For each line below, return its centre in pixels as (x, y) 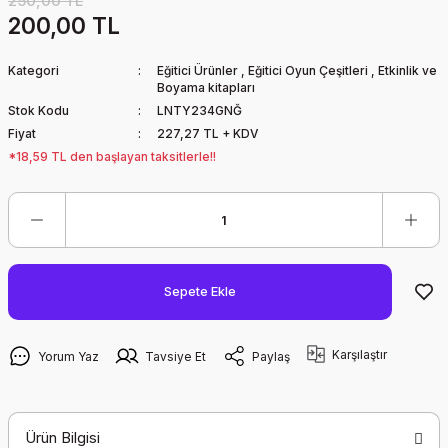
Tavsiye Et (175, 356)
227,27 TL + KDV (207, 133)
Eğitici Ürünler (197, 70)
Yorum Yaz (68, 356)
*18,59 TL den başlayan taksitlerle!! (112, 156)
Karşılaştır (359, 354)
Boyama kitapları (205, 87)
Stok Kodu (38, 110)
